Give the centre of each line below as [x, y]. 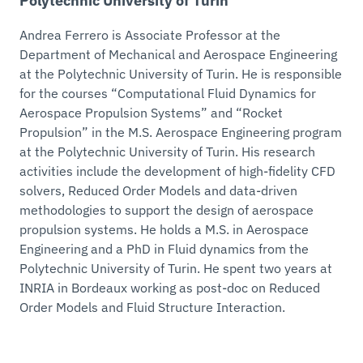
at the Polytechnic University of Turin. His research [167, 151]
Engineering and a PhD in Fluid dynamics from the [164, 248]
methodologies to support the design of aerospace [167, 209]
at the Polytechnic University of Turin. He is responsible [181, 73]
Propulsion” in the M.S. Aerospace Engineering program [181, 132]
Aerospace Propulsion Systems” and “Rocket [151, 112]
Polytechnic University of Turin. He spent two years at [176, 268]
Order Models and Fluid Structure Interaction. [152, 307]
